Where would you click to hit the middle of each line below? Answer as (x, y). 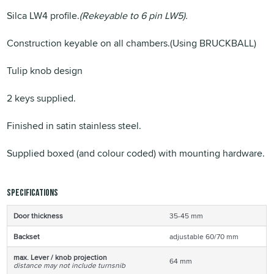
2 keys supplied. (42, 98)
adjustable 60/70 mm (204, 236)
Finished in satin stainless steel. (74, 125)
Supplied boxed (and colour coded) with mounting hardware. (136, 153)
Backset (27, 236)
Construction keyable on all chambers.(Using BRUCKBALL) (132, 43)
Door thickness (39, 215)
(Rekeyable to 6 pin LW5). (134, 15)
